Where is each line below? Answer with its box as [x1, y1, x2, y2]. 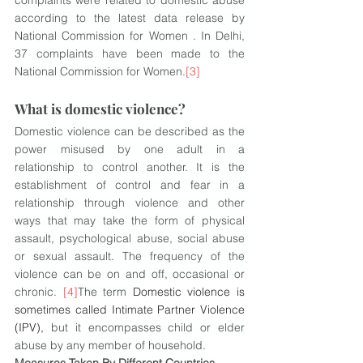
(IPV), [15, 320, 51, 335]
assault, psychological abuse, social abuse [15, 231, 245, 246]
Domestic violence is [132, 284, 246, 299]
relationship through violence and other [15, 195, 245, 210]
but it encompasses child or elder [50, 320, 246, 335]
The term [77, 284, 133, 299]
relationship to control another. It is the [15, 160, 245, 174]
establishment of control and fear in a [15, 177, 245, 192]
